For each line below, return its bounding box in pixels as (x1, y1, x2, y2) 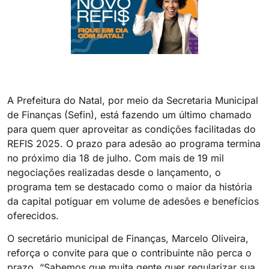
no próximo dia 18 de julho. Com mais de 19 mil (7, 152, 224, 164)
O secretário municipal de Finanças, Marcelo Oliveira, (7, 232, 249, 245)
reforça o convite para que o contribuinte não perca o (7, 247, 252, 259)
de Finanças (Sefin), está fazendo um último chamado (7, 109, 252, 121)
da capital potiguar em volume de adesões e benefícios (7, 195, 259, 207)
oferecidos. (7, 210, 59, 222)
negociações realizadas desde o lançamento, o (7, 166, 221, 178)
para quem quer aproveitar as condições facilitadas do (7, 123, 256, 135)
